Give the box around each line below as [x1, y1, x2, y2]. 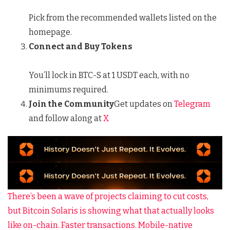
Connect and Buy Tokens [28, 41, 132, 51]
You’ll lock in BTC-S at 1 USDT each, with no [28, 70, 189, 80]
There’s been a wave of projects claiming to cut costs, [8, 191, 208, 202]
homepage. [28, 27, 72, 37]
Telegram [172, 99, 210, 109]
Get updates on [113, 99, 172, 109]
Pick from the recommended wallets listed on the [28, 12, 217, 23]
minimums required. [28, 84, 108, 94]
